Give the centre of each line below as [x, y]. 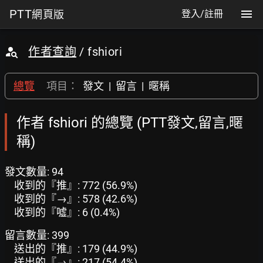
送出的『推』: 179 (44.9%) [76, 249]
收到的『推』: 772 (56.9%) [76, 185]
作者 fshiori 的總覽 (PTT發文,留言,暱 [130, 123]
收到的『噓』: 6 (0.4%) [67, 212]
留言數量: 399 [37, 235]
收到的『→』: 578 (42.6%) [76, 199]
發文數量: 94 [34, 172]
